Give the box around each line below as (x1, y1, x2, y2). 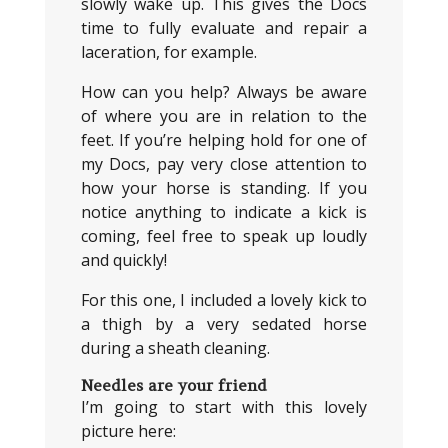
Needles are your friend (80, 375, 267, 395)
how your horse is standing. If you (80, 177, 368, 199)
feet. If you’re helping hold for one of (80, 129, 368, 151)
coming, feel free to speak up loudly (80, 225, 368, 247)
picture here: (80, 420, 176, 442)
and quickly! (80, 249, 167, 271)
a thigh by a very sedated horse (80, 313, 368, 335)
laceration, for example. (80, 41, 257, 63)
